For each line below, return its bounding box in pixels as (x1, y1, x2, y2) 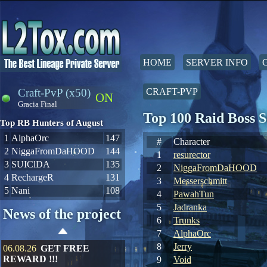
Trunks (173, 215, 200, 225)
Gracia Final (18, 100, 57, 108)
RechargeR (11, 172, 54, 182)
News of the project (3, 206, 121, 222)
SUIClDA (11, 159, 50, 169)
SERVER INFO (186, 57, 248, 67)
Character (173, 136, 210, 147)
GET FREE (41, 243, 89, 253)
